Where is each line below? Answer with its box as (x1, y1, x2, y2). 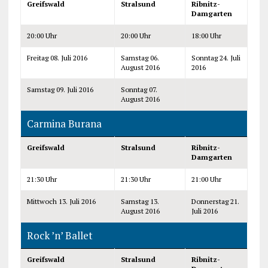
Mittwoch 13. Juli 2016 (26, 196, 96, 206)
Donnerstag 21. (191, 196, 239, 206)
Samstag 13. (120, 196, 159, 206)
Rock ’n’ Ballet (26, 228, 93, 242)
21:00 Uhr (191, 174, 221, 184)
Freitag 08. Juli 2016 (26, 53, 87, 62)
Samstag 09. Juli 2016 (26, 84, 93, 94)
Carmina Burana (26, 116, 102, 130)
